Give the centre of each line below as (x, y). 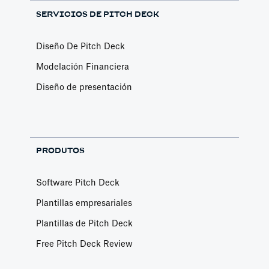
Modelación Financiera (83, 67)
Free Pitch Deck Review (84, 244)
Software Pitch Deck (78, 183)
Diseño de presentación (84, 88)
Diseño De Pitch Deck (80, 47)
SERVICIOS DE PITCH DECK (98, 14)
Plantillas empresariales (84, 204)
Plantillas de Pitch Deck (84, 224)
